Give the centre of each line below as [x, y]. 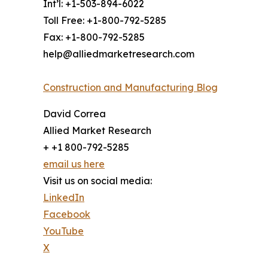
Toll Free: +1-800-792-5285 [105, 20]
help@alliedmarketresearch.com [119, 54]
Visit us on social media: [98, 180]
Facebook [67, 214]
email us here [74, 164]
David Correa [74, 113]
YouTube [63, 231]
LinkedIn [64, 197]
